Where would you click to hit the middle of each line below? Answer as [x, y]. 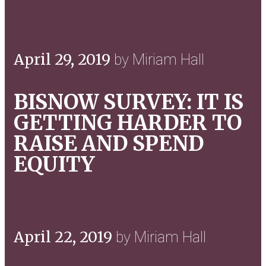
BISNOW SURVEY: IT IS [129, 102]
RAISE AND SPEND [109, 143]
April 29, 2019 [64, 59]
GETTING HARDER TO [128, 123]
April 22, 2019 [65, 237]
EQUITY [54, 164]
